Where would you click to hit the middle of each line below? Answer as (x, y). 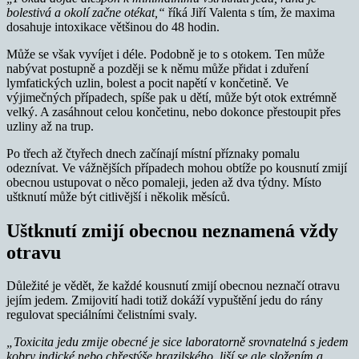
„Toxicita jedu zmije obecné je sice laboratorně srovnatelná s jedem (177, 342)
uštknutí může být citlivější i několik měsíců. (118, 196)
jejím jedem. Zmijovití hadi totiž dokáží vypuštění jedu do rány (165, 301)
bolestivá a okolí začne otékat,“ (86, 12)
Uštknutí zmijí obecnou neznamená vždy (172, 230)
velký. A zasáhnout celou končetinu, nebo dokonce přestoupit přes (173, 111)
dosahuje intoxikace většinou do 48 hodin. (113, 26)
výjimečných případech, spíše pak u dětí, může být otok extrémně (171, 97)
